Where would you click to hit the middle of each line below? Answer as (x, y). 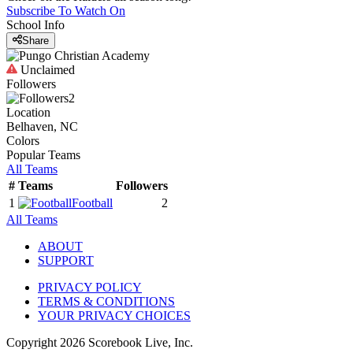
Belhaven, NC (42, 127)
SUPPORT (66, 261)
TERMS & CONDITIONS (106, 302)
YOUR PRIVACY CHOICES (114, 316)
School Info (35, 25)
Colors (23, 141)
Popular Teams (43, 155)
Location (28, 113)
